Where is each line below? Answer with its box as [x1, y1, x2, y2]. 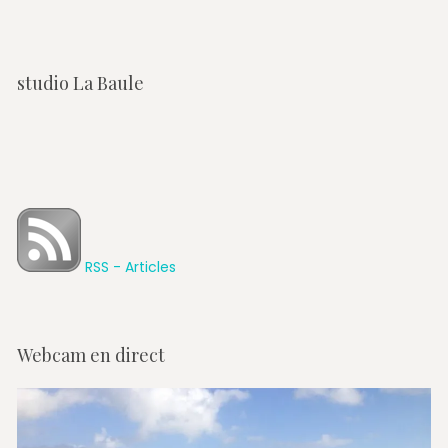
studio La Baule [16, 71, 144, 95]
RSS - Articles [80, 257, 176, 277]
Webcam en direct [16, 342, 165, 367]
